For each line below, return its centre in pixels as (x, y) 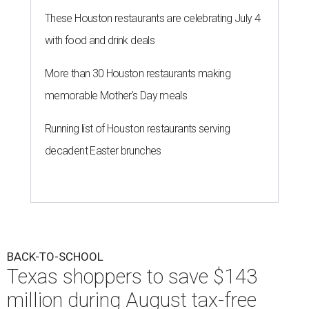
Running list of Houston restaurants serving (138, 129)
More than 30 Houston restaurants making (138, 74)
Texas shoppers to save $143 (132, 277)
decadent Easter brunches (103, 151)
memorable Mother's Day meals (116, 96)
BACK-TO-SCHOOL (55, 257)
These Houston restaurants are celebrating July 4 (153, 19)
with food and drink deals (100, 41)
